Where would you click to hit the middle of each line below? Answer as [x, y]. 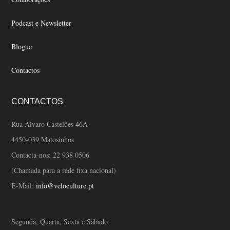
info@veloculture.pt [65, 186]
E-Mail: [24, 186]
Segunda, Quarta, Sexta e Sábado [60, 222]
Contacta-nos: [32, 155]
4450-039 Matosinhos [43, 140]
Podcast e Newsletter [42, 23]
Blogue [22, 47]
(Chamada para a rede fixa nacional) [64, 170]
